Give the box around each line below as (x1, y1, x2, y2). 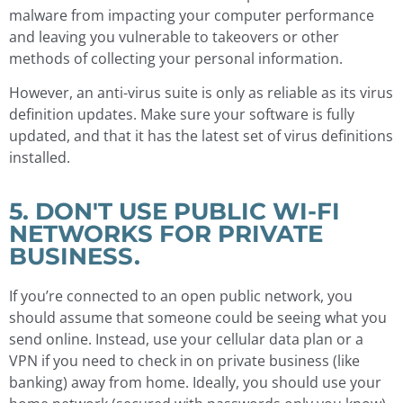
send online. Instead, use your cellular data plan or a (9, 328, 363, 349)
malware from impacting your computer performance (9, 4, 374, 25)
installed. (9, 148, 70, 168)
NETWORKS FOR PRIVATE (9, 219, 323, 247)
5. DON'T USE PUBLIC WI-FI (9, 196, 340, 225)
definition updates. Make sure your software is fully (9, 104, 354, 125)
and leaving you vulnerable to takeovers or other (9, 26, 339, 47)
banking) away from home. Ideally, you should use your (9, 372, 381, 392)
